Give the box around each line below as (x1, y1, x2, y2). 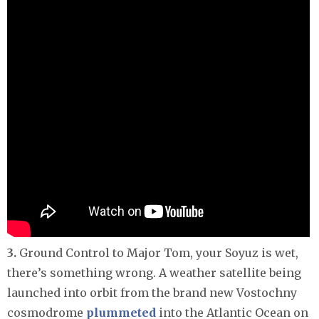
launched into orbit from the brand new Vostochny (7, 285, 297, 300)
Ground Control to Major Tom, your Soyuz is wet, (19, 245, 298, 260)
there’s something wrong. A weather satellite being (7, 265, 301, 280)
